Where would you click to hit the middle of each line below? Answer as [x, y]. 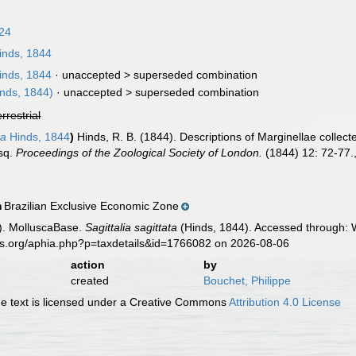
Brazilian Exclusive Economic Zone [92, 206]
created [89, 281]
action [87, 265]
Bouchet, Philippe [247, 281]
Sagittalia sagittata [132, 227]
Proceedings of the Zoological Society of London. [139, 153]
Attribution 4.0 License [285, 302]
